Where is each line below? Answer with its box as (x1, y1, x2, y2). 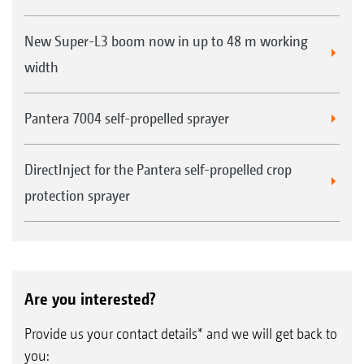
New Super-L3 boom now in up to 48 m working (24, 32, 308, 50)
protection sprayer (24, 186, 130, 204)
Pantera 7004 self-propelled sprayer (24, 109, 229, 127)
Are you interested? (24, 288, 156, 309)
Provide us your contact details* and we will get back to (24, 324, 337, 342)
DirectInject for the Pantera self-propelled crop (24, 160, 292, 178)
